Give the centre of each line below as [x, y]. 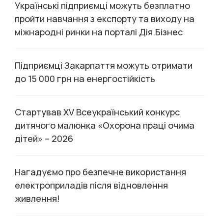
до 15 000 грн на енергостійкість [85, 79]
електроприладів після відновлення [91, 185]
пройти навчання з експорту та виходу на [105, 19]
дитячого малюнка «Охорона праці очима [105, 125]
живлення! [37, 198]
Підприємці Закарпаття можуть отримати [104, 65]
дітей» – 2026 [44, 138]
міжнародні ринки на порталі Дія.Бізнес [99, 32]
